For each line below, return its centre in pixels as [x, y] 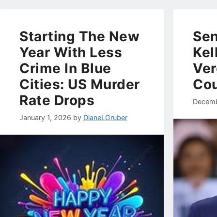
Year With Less [71, 53]
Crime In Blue [65, 69]
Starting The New [79, 37]
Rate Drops [57, 101]
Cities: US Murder [80, 85]
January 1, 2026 [45, 117]
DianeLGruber [105, 117]
